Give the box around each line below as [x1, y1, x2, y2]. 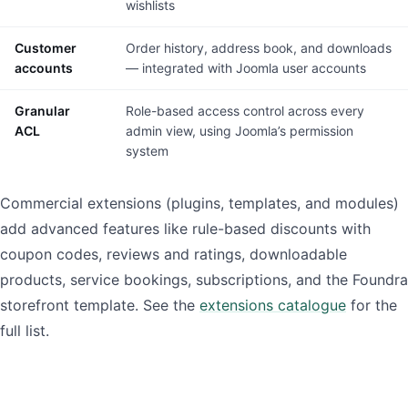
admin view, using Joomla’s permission [126, 123, 353, 138]
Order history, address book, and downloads [126, 40, 392, 56]
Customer [15, 40, 76, 56]
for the [346, 296, 397, 314]
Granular [15, 103, 70, 118]
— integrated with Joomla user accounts [126, 60, 366, 76]
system [126, 143, 168, 158]
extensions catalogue [199, 296, 346, 314]
